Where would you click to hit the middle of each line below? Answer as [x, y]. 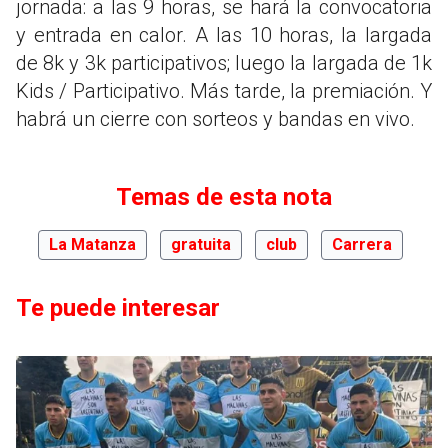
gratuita [200, 245]
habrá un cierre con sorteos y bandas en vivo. [215, 119]
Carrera [361, 245]
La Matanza [92, 245]
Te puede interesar [118, 308]
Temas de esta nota [224, 197]
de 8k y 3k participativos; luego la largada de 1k [224, 63]
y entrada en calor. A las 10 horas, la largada [224, 35]
